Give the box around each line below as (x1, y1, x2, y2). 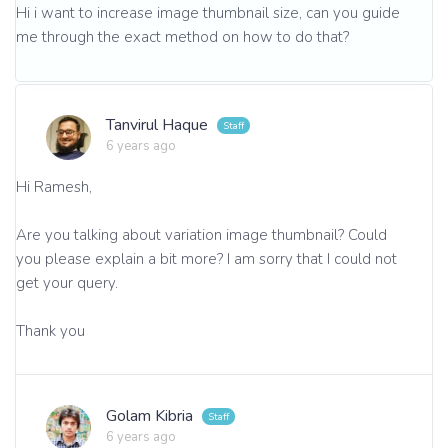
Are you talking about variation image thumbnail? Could (16, 224, 387, 245)
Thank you (16, 320, 85, 341)
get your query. (16, 272, 118, 293)
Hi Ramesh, (16, 176, 92, 197)
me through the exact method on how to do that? (16, 27, 349, 47)
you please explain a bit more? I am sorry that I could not (16, 248, 397, 269)
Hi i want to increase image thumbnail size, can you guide (16, 3, 400, 23)
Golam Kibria (106, 404, 197, 427)
